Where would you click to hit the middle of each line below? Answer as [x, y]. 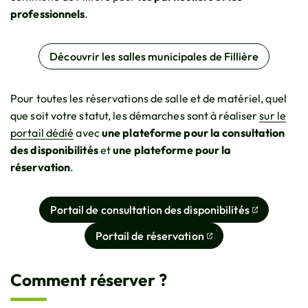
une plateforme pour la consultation [193, 133]
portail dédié [42, 133]
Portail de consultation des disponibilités [150, 210]
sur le [273, 115]
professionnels [48, 14]
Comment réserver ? [89, 280]
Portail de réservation [150, 236]
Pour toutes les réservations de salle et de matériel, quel [148, 98]
